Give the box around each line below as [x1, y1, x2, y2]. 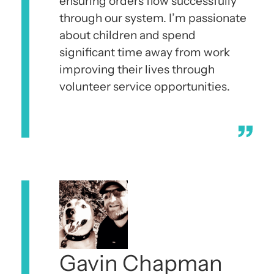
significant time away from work [59, 45, 230, 59]
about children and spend [59, 28, 196, 42]
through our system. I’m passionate [59, 10, 246, 25]
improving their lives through [59, 62, 215, 76]
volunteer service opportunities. [59, 79, 230, 94]
